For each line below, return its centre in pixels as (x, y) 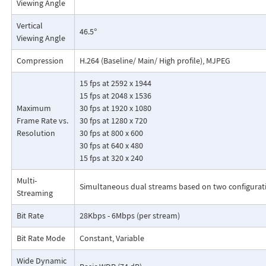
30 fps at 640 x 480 (111, 146)
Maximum (34, 108)
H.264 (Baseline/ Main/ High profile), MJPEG (155, 61)
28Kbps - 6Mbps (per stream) (129, 216)
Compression (40, 61)
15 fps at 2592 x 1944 (115, 83)
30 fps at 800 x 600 (111, 133)
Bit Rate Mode (41, 238)
